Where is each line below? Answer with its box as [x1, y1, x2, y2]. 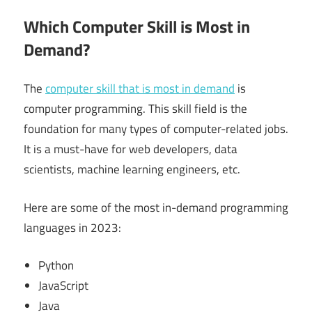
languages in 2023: [24, 218, 121, 237]
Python [38, 256, 75, 275]
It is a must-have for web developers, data [24, 140, 237, 159]
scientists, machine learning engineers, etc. [24, 160, 240, 179]
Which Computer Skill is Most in [24, 13, 250, 39]
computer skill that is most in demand [45, 79, 235, 98]
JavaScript [38, 276, 89, 295]
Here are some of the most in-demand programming [24, 198, 288, 217]
